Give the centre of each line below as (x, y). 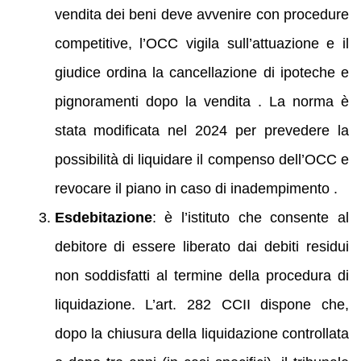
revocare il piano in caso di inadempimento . (196, 189)
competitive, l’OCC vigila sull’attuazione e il (201, 44)
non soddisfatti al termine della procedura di (201, 276)
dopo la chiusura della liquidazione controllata (201, 334)
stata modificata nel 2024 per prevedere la (201, 131)
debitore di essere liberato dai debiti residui (201, 247)
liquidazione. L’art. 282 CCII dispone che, (201, 305)
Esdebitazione (103, 218)
